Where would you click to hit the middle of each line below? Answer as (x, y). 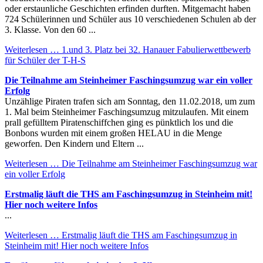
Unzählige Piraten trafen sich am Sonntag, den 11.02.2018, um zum (130, 101)
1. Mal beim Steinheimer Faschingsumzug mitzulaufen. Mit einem (127, 112)
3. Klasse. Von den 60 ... (50, 29)
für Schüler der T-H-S (45, 60)
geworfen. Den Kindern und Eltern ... (74, 143)
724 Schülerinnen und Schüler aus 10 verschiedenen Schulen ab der (130, 19)
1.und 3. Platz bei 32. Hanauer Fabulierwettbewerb (155, 49)
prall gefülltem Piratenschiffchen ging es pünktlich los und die (119, 122)
